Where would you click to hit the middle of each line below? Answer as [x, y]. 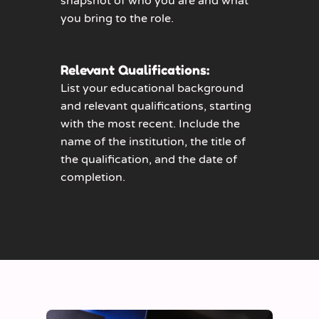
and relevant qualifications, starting [156, 106]
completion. [93, 178]
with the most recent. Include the [150, 124]
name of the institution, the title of [153, 142]
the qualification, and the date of [149, 160]
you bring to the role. [117, 19]
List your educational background [152, 89]
